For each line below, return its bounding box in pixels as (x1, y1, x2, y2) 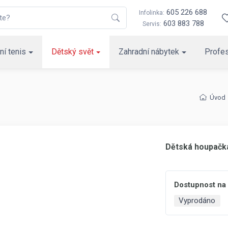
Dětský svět (51, 47, 94, 56)
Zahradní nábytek (119, 47, 180, 56)
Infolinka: (139, 9, 164, 16)
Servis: (142, 20, 161, 27)
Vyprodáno (179, 196, 216, 205)
